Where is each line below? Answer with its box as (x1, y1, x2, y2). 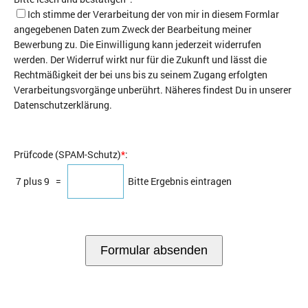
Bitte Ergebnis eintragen (128, 175, 232, 188)
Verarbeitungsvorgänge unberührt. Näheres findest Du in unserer (14, 83, 291, 97)
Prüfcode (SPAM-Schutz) (14, 148, 121, 162)
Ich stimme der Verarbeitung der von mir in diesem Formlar (27, 8, 279, 21)
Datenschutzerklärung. (14, 98, 112, 112)
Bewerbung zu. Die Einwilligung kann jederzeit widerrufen (14, 38, 261, 52)
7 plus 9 (16, 175, 49, 188)
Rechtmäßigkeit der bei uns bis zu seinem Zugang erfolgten (14, 68, 267, 82)
